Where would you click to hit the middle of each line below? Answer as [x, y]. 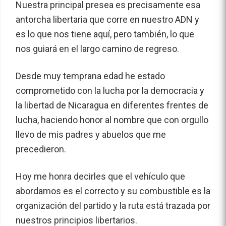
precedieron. [41, 149]
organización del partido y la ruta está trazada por [113, 206]
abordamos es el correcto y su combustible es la [113, 191]
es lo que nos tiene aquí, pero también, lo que [105, 34]
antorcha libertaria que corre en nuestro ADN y [107, 20]
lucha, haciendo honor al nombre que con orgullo [112, 120]
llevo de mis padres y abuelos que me [91, 135]
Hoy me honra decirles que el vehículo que [100, 177]
